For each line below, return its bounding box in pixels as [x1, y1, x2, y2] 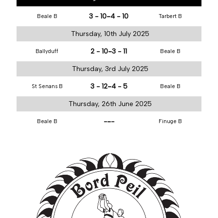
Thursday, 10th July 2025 [71, 30, 149, 38]
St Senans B [31, 83, 63, 90]
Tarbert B [159, 13, 182, 19]
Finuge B [159, 118, 182, 125]
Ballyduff [36, 48, 59, 54]
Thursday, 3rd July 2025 [72, 65, 148, 73]
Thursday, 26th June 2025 [68, 100, 152, 108]
